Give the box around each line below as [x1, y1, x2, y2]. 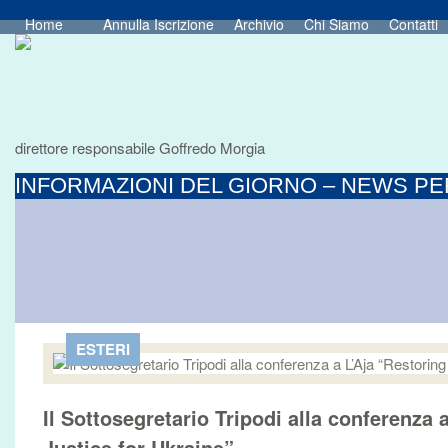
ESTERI [76, 338, 130, 360]
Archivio [234, 14, 284, 34]
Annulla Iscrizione [103, 14, 214, 34]
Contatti [389, 14, 438, 34]
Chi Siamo [304, 14, 369, 34]
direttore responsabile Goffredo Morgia [15, 137, 265, 158]
